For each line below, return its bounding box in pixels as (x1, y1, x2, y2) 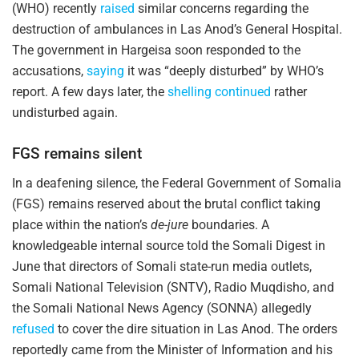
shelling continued (167, 84, 271, 100)
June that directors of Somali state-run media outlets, (12, 258, 312, 274)
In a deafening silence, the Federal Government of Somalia (12, 175, 341, 191)
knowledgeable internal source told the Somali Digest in (12, 237, 325, 253)
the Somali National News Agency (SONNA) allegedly (12, 300, 312, 316)
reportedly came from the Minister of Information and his (12, 341, 333, 357)
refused (12, 321, 54, 337)
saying (87, 63, 124, 79)
